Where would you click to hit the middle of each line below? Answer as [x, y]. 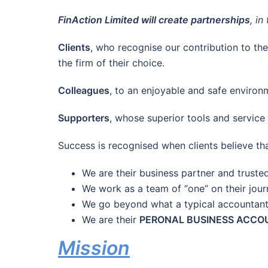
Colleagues [84, 91]
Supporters [84, 118]
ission [103, 248]
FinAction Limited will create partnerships [154, 20]
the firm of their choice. [111, 63]
